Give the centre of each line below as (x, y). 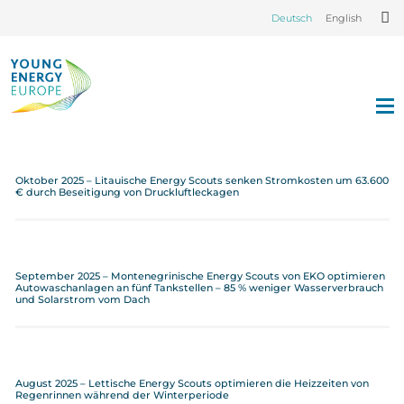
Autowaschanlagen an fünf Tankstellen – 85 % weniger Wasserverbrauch (199, 288)
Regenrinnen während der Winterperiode (122, 395)
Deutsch (291, 18)
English (343, 18)
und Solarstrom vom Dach (82, 299)
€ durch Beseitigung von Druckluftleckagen (127, 192)
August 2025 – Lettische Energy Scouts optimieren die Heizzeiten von (192, 383)
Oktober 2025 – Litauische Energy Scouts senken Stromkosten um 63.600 (202, 180)
